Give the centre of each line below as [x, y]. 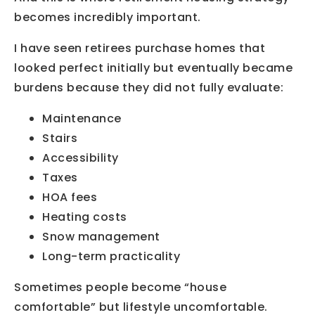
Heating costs [85, 217]
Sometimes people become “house [120, 287]
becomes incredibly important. [108, 17]
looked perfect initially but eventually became [153, 67]
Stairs [60, 138]
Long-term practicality [111, 256]
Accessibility [81, 157]
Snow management [101, 236]
